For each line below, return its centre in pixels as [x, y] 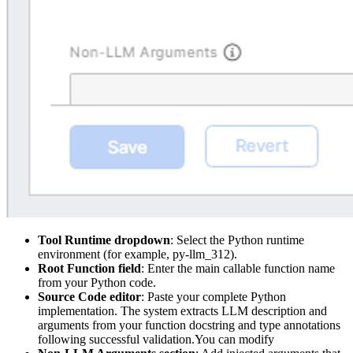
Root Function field [89, 268]
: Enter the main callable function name [238, 268]
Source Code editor [89, 296]
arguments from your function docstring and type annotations [189, 325]
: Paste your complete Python [214, 296]
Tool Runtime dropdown [104, 240]
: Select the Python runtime [237, 240]
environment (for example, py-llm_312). [137, 254]
